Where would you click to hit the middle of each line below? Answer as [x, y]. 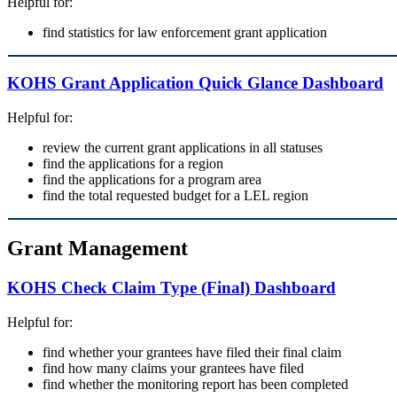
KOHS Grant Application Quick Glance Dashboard [195, 82]
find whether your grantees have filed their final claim [192, 353]
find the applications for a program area [152, 179]
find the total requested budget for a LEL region [175, 195]
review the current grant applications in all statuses [183, 147]
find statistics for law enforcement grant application [185, 33]
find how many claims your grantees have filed [173, 369]
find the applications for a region [133, 163]
